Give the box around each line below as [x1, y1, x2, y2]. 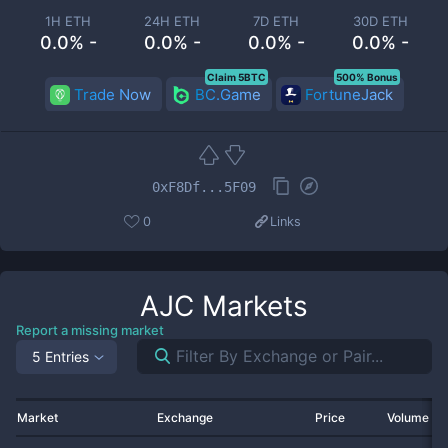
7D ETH [253, 13, 299, 29]
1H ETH [45, 13, 91, 29]
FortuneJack [304, 85, 393, 104]
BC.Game [194, 85, 261, 104]
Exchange [157, 410, 213, 425]
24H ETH [144, 13, 200, 29]
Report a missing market [16, 322, 164, 338]
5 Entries [32, 347, 89, 365]
